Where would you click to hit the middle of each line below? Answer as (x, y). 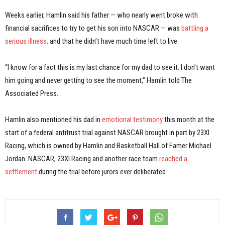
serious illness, (27, 41)
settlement (21, 172)
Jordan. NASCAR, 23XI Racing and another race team (82, 159)
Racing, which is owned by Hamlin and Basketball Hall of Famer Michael (108, 146)
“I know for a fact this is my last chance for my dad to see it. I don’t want (110, 67)
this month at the (189, 120)
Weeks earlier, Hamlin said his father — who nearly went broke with (101, 15)
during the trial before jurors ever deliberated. (102, 172)
